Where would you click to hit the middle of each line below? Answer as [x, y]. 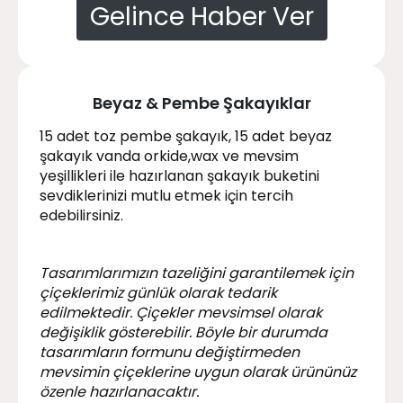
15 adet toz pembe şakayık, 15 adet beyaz [186, 136]
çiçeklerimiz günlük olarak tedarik [158, 292]
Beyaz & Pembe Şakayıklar [201, 103]
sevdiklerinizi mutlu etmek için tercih [166, 195]
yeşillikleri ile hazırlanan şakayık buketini [179, 175]
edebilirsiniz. [81, 215]
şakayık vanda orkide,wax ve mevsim [169, 156]
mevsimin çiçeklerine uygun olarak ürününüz [198, 372]
